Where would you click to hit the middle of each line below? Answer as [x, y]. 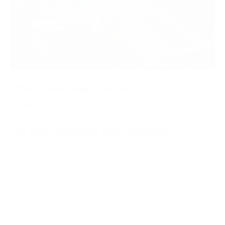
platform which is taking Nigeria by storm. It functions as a [110, 166]
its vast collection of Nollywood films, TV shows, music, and [111, 202]
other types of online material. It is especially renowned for [110, 190]
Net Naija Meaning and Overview [89, 130]
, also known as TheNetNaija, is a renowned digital [128, 154]
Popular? [31, 104]
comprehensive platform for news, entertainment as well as [112, 178]
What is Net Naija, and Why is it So [93, 88]
